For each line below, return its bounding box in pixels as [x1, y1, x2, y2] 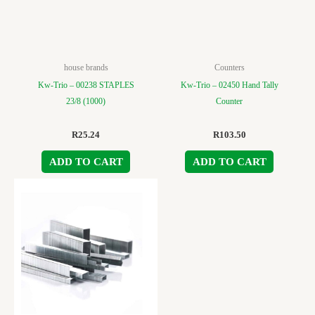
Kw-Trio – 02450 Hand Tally [180, 80, 278, 91]
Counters [214, 62, 245, 72]
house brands [63, 62, 108, 72]
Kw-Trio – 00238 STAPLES [37, 80, 134, 91]
